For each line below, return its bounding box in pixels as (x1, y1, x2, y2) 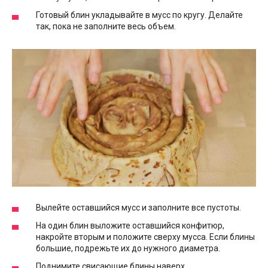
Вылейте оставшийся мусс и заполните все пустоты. (36, 202, 241, 212)
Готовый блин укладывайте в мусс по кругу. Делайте (36, 10, 243, 20)
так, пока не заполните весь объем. (36, 22, 176, 32)
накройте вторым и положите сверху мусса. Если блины (36, 232, 255, 242)
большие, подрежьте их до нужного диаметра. (36, 243, 220, 253)
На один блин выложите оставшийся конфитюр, (36, 220, 224, 230)
